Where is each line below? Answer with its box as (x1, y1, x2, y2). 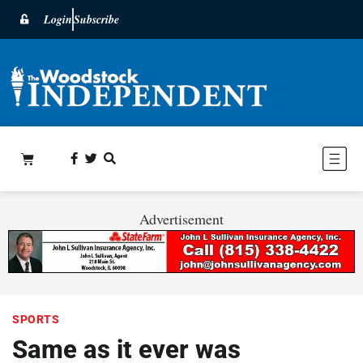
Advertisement (139, 208, 224, 228)
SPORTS (12, 312, 59, 326)
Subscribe (74, 11, 119, 28)
